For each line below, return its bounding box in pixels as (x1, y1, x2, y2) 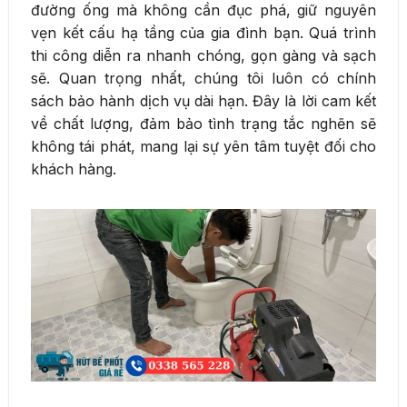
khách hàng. (31, 160, 116, 179)
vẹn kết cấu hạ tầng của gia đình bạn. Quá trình (31, 24, 376, 43)
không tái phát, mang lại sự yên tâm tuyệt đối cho (31, 137, 376, 156)
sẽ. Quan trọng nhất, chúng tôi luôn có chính (31, 69, 376, 88)
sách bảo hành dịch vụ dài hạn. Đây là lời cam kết (31, 92, 376, 111)
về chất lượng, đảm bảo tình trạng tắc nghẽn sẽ (31, 114, 376, 134)
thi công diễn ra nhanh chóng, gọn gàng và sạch (31, 46, 376, 65)
